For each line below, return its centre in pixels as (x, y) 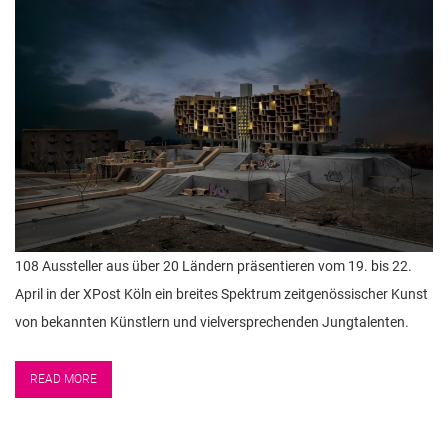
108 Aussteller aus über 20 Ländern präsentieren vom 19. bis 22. (213, 266)
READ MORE (63, 379)
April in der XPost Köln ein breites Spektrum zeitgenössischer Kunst (221, 294)
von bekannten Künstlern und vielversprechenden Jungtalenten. (212, 322)
